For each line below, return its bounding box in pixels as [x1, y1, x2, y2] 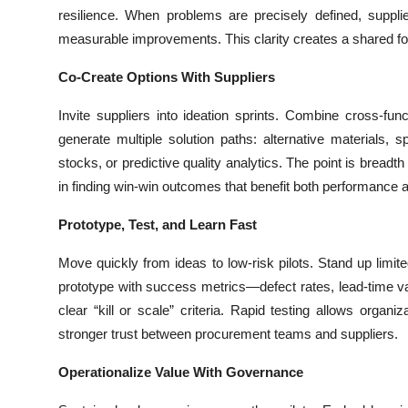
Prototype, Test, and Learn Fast [58, 217, 257, 232]
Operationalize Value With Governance [58, 364, 303, 380]
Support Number [14, 96, 129, 114]
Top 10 [14, 6, 60, 25]
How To [14, 51, 67, 69]
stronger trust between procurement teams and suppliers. [58, 326, 398, 342]
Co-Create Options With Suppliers [58, 69, 275, 85]
